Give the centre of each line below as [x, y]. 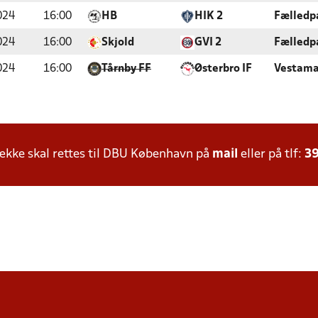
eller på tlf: [271, 154]
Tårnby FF [126, 69]
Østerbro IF [223, 69]
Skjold [118, 43]
